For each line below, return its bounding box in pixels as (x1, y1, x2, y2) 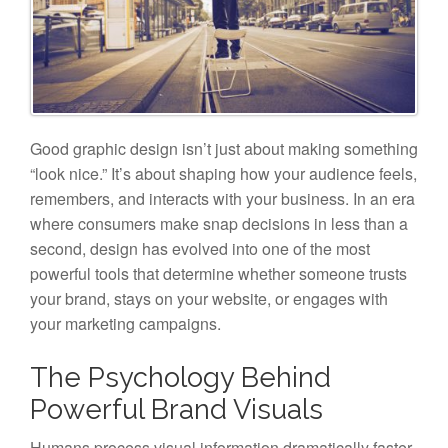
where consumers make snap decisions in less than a (30, 211, 408, 235)
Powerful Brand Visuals (30, 392, 323, 425)
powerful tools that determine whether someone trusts (30, 261, 407, 285)
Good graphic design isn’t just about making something (30, 136, 418, 160)
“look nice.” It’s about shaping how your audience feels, (30, 161, 417, 185)
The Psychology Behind (30, 360, 331, 393)
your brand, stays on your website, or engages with (30, 286, 388, 310)
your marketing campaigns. (30, 311, 221, 335)
